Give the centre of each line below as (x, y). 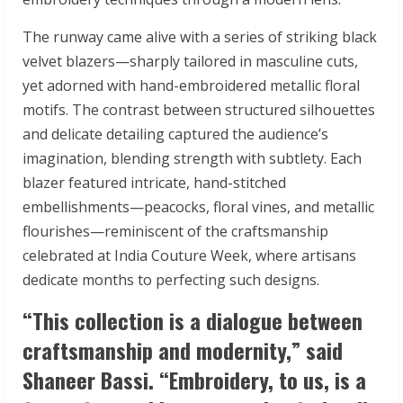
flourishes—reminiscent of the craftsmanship (175, 231)
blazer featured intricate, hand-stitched (154, 182)
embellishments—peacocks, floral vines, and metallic (198, 206)
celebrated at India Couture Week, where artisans (189, 255)
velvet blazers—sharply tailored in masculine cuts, (190, 61)
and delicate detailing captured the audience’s (175, 134)
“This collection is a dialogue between (193, 320)
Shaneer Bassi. (91, 379)
